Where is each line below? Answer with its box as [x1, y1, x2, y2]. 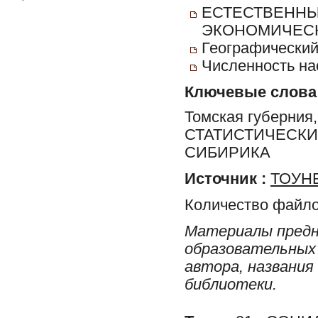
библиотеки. [185, 275, 277, 293]
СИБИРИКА [185, 143, 270, 161]
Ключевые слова [185, 84, 317, 101]
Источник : [185, 170, 266, 187]
